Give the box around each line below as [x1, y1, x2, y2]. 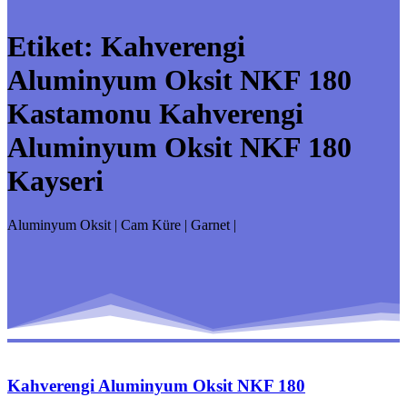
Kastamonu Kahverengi [7, 96, 303, 130]
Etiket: [7, 29, 101, 63]
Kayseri [7, 164, 104, 197]
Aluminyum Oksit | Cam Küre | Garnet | [7, 217, 236, 233]
